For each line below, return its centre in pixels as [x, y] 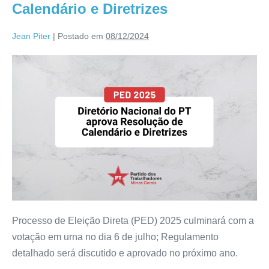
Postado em [80, 36]
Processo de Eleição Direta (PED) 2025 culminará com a [133, 221]
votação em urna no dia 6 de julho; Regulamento [115, 237]
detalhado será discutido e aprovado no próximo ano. [125, 253]
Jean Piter [31, 36]
